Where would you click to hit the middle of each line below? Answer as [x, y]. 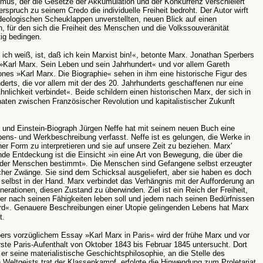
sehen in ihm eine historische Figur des [179, 74]
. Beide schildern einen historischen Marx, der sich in [161, 92]
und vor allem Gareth [193, 64]
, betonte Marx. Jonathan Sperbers [195, 55]
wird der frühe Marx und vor [202, 235]
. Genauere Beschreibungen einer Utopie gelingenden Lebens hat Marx [129, 208]
